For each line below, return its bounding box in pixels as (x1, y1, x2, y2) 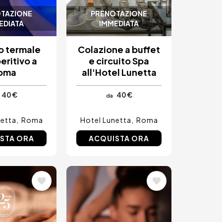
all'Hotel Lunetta (81, 66, 157, 78)
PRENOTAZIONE (91, 8, 147, 18)
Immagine (66, 175, 129, 192)
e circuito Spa (89, 55, 149, 66)
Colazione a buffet (78, 43, 160, 55)
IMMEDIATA (99, 18, 139, 28)
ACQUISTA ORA (89, 133, 149, 143)
